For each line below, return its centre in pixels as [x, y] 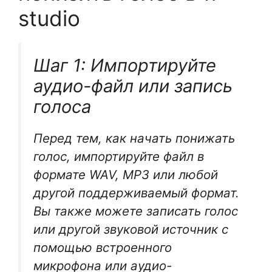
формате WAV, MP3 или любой [126, 174]
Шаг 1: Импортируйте [125, 65]
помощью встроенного [103, 247]
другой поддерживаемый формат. [136, 192]
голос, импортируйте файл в [119, 156]
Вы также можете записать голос [136, 211]
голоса [62, 106]
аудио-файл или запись [133, 86]
